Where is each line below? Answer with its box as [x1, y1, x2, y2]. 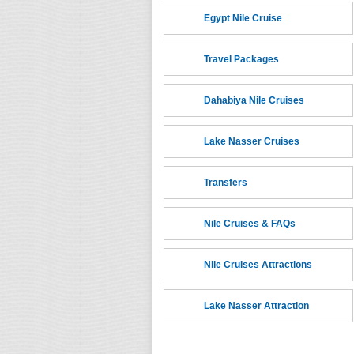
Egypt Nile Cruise [204, 13, 282, 24]
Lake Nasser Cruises [204, 136, 299, 147]
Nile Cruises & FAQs [204, 218, 296, 229]
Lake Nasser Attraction [204, 300, 309, 311]
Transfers [204, 177, 247, 188]
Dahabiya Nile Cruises [204, 95, 304, 106]
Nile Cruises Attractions [204, 259, 312, 270]
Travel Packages [204, 54, 279, 65]
